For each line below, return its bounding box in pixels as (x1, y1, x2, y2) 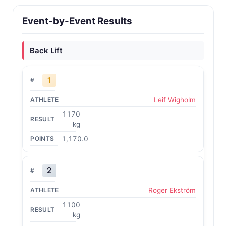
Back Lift (29, 45, 63, 55)
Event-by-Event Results (22, 15, 133, 27)
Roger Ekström (148, 186, 196, 194)
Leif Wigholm (153, 95, 196, 104)
